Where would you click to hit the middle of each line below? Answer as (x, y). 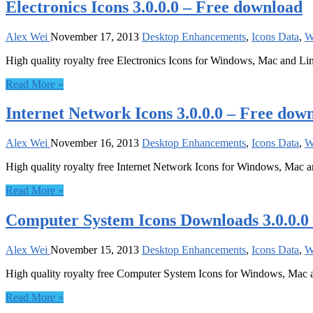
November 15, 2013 (95, 250)
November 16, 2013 (95, 143)
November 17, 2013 (95, 36)
